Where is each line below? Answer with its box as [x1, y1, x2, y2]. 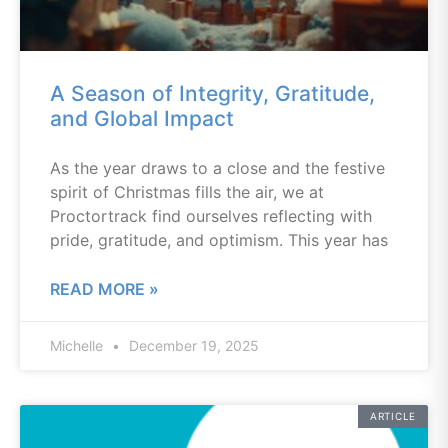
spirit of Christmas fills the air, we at [50, 182, 324, 202]
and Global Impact [50, 106, 234, 131]
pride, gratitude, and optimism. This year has [50, 230, 388, 250]
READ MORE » [50, 279, 159, 299]
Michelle [50, 337, 107, 354]
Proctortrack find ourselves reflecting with [50, 206, 372, 226]
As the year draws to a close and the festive [50, 158, 385, 178]
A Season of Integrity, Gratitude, [50, 81, 375, 106]
